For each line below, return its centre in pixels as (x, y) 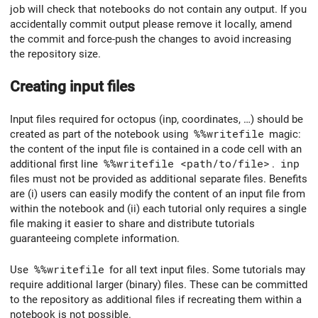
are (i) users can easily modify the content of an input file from (158, 193)
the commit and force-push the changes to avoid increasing (150, 39)
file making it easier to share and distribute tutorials (132, 223)
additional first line (55, 164)
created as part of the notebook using (100, 134)
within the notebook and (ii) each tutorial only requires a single (158, 208)
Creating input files (72, 86)
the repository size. (55, 54)
